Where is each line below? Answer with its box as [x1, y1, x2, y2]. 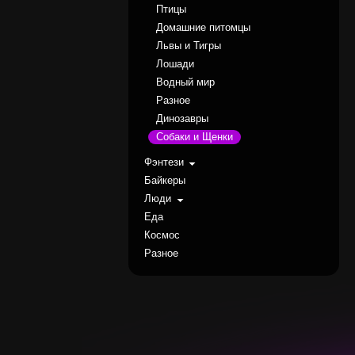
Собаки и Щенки [155, 132, 233, 143]
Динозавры [155, 113, 208, 125]
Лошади [155, 59, 194, 71]
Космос [143, 230, 180, 242]
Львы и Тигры [155, 40, 221, 52]
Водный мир [155, 77, 215, 89]
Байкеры [143, 175, 185, 187]
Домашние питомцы [155, 22, 250, 34]
